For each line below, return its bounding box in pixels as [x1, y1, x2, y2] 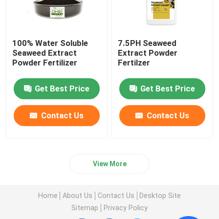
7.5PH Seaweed [118, 38, 177, 48]
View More [92, 160, 127, 168]
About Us [63, 191, 93, 199]
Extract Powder [118, 48, 178, 58]
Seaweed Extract [12, 48, 77, 58]
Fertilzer [118, 58, 151, 68]
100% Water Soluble [12, 38, 88, 48]
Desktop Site [139, 191, 181, 199]
